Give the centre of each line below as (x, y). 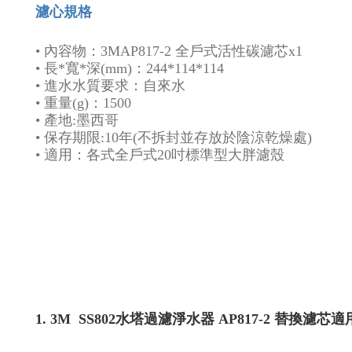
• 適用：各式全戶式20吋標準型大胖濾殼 (160, 155)
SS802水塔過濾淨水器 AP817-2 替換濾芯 (205, 319)
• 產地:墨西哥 (79, 120)
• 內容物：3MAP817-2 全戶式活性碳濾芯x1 (169, 51)
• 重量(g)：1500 (83, 103)
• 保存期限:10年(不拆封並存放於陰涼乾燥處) (174, 137)
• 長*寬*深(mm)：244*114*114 (130, 68)
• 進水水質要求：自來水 (110, 86)
